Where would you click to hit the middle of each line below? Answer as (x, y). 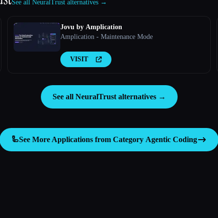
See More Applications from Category (82, 139)
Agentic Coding (171, 139)
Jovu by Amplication (91, 27)
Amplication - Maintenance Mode (106, 36)
